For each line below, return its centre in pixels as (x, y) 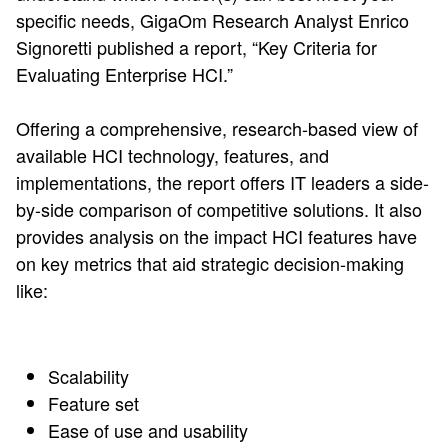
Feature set (93, 402)
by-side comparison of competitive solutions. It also (219, 208)
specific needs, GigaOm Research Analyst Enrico (212, 19)
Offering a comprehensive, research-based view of (217, 127)
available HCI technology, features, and (172, 154)
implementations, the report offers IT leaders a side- (222, 181)
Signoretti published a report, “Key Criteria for (196, 46)
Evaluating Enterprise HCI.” (124, 73)
